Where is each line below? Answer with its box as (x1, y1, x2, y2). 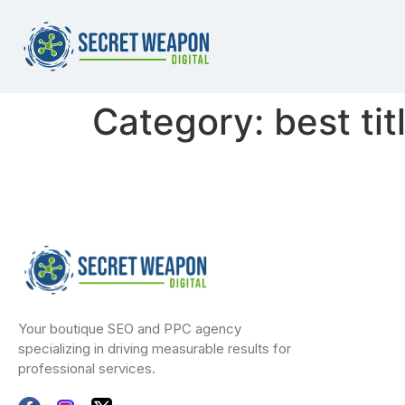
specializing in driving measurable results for (18, 339, 291, 357)
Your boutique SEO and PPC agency (18, 319, 241, 337)
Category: (92, 99, 274, 145)
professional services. (18, 359, 155, 377)
